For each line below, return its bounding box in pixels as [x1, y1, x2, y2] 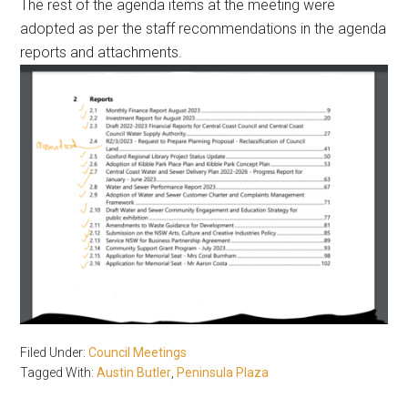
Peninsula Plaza [177, 365, 270, 381]
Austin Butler [97, 365, 172, 381]
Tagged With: [20, 365, 97, 381]
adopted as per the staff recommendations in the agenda [20, 20, 387, 38]
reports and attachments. [20, 44, 183, 62]
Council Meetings [88, 345, 188, 361]
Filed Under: [20, 345, 89, 361]
